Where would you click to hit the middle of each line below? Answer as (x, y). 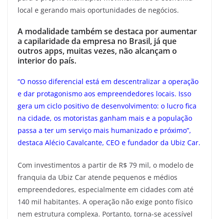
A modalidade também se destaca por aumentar (107, 31)
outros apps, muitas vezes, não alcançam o (97, 51)
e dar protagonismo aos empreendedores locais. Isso (104, 93)
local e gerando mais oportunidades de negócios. (98, 10)
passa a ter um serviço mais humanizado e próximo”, (104, 130)
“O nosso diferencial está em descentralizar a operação (108, 81)
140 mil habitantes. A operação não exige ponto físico (105, 201)
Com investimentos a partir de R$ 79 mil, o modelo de (106, 165)
